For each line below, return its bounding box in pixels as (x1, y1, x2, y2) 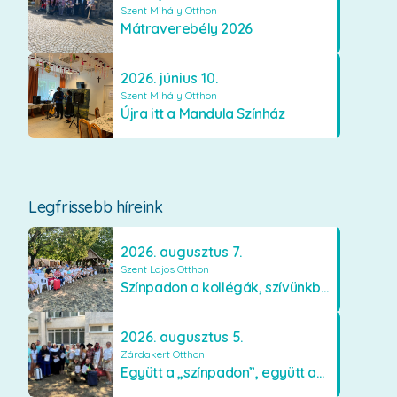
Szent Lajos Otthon (121, 262, 209, 276)
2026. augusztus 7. (121, 243, 242, 261)
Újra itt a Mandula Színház (121, 105, 285, 122)
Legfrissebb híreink (28, 197, 163, 217)
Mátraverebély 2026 (121, 19, 253, 37)
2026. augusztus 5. (121, 328, 243, 346)
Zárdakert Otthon (121, 347, 205, 361)
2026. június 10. (121, 69, 218, 87)
